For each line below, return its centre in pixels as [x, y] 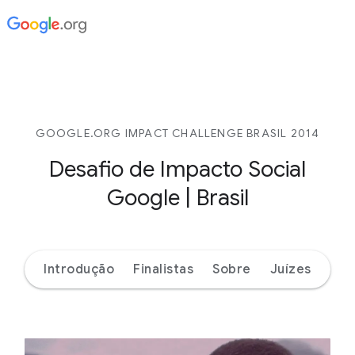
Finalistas [164, 269]
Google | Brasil [177, 198]
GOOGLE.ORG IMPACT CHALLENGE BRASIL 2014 [177, 133]
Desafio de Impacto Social [177, 169]
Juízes [290, 269]
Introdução [79, 269]
